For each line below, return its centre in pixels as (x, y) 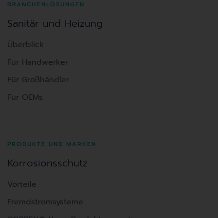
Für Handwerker (38, 62)
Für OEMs (25, 97)
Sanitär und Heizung (55, 23)
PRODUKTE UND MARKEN (52, 144)
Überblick (26, 45)
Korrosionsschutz (47, 163)
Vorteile (22, 184)
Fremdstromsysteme (45, 202)
